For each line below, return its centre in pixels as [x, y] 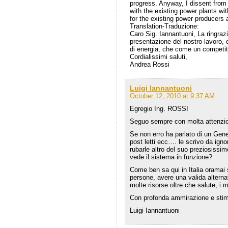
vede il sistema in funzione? [171, 157]
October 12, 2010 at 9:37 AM [173, 96]
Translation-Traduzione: [165, 26]
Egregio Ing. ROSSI [159, 109]
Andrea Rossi [150, 65]
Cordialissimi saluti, [159, 57]
